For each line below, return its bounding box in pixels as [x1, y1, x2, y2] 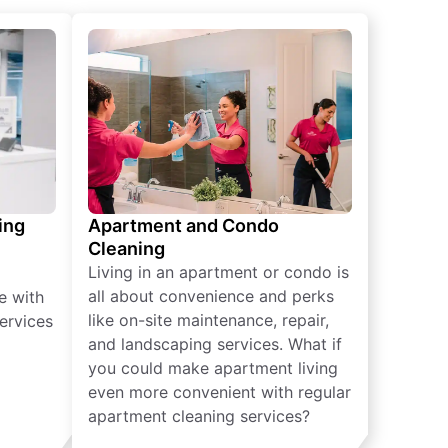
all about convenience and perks [88, 286, 334, 307]
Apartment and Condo [88, 215, 279, 237]
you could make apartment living [88, 358, 338, 379]
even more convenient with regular [88, 382, 351, 403]
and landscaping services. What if [88, 334, 342, 355]
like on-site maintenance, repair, [88, 310, 329, 331]
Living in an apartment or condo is [88, 262, 349, 283]
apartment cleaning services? [88, 406, 310, 427]
